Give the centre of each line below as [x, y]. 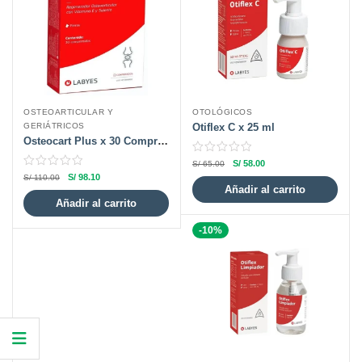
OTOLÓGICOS [222, 112]
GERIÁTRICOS [54, 126]
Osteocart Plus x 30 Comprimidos [163, 141]
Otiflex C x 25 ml [234, 128]
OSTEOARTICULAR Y [68, 112]
